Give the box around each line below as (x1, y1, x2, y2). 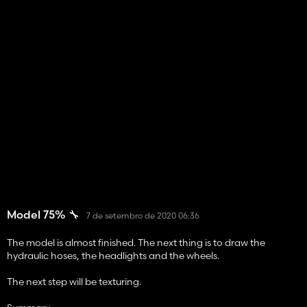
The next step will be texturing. (7, 275, 141, 288)
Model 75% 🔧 (7, 208, 79, 222)
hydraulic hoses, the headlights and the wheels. (7, 249, 219, 262)
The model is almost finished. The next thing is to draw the (7, 236, 265, 249)
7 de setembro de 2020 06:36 (86, 210, 199, 221)
